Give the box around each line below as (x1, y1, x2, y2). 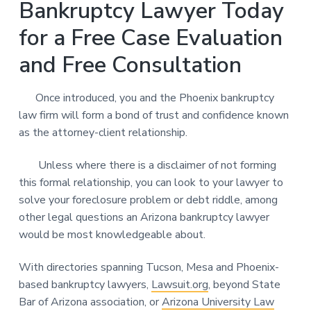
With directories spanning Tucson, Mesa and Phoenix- (18, 259, 279, 275)
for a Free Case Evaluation (18, 22, 283, 53)
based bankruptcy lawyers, (18, 276, 151, 292)
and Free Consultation (18, 49, 242, 80)
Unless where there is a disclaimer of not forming (18, 157, 276, 173)
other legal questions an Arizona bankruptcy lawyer (18, 209, 269, 225)
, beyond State (208, 276, 280, 292)
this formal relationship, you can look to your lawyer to (18, 174, 283, 190)
